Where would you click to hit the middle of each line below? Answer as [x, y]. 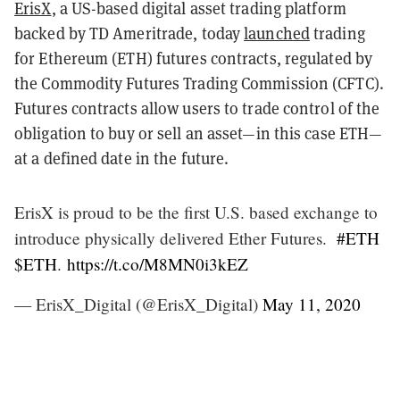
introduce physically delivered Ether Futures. [175, 237]
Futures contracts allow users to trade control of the [197, 108]
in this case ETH [312, 133]
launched [277, 33]
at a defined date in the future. [124, 158]
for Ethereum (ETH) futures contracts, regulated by [194, 58]
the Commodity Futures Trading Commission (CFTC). [199, 83]
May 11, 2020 [312, 304]
